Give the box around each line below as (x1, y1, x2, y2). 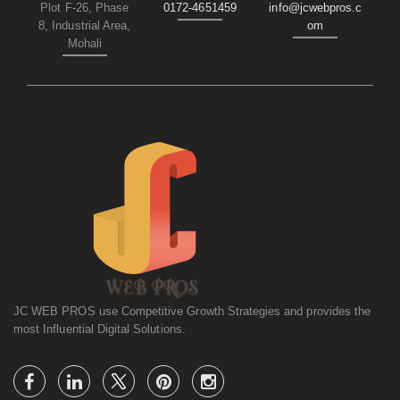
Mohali (67, 37, 102, 51)
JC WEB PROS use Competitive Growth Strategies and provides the (13, 304, 371, 318)
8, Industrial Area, (38, 19, 131, 33)
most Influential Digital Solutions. (13, 321, 186, 336)
